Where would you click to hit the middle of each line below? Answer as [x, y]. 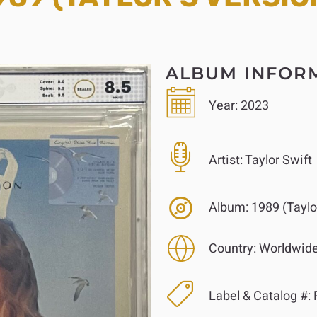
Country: [232, 248]
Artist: [225, 160]
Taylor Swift [277, 160]
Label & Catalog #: [259, 296]
